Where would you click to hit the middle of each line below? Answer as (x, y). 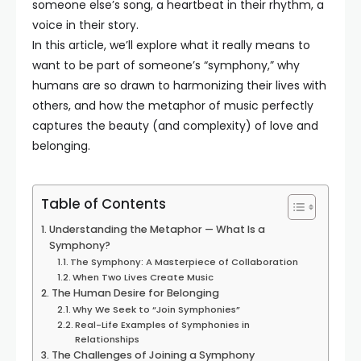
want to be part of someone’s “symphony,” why (166, 65)
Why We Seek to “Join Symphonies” (157, 309)
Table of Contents (104, 204)
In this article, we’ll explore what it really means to (171, 45)
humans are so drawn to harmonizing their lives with (179, 85)
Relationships (108, 339)
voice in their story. (85, 25)
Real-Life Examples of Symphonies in (163, 325)
